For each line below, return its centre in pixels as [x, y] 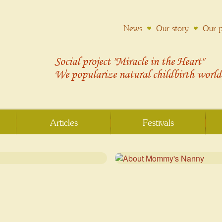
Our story [172, 28]
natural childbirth [158, 74]
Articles [64, 123]
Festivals [158, 123]
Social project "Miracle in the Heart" [129, 61]
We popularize [87, 74]
